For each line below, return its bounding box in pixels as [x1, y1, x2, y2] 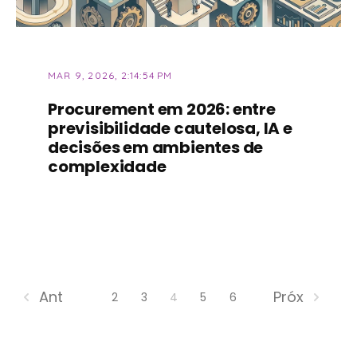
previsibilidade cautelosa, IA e [48, 116, 292, 139]
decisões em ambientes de [48, 135, 264, 159]
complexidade [48, 155, 167, 178]
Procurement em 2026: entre [48, 97, 276, 120]
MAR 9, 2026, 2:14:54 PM [48, 69, 173, 81]
